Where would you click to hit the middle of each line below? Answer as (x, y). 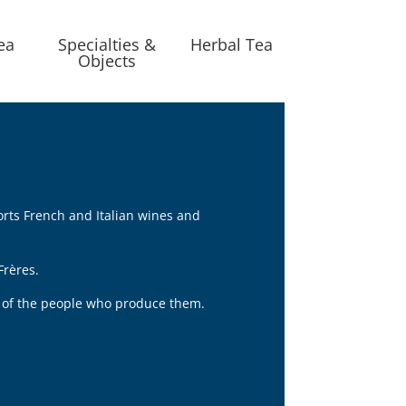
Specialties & (107, 45)
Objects (107, 61)
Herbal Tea (231, 45)
